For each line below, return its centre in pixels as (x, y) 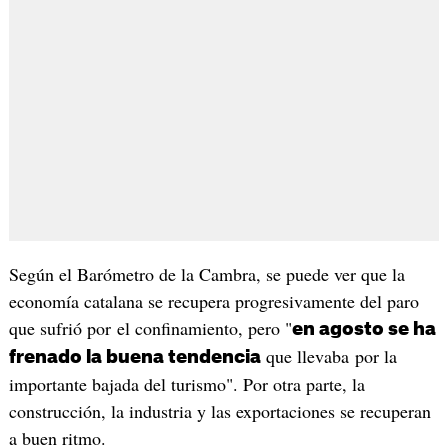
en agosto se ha (363, 328)
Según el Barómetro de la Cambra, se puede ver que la (206, 273)
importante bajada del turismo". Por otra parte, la (186, 383)
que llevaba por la (328, 355)
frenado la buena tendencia (134, 356)
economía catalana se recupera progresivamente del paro (213, 300)
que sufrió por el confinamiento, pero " (150, 327)
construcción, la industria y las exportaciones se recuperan (219, 410)
